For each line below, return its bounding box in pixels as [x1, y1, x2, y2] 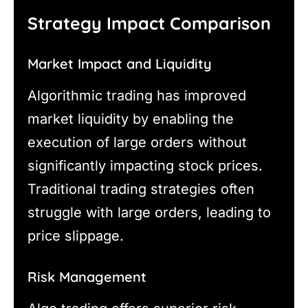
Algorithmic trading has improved [27, 87, 246, 104]
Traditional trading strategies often [27, 180, 254, 197]
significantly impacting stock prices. [27, 157, 263, 174]
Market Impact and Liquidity [27, 54, 212, 72]
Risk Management [27, 267, 146, 285]
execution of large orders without [27, 133, 247, 151]
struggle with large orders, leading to [27, 203, 271, 221]
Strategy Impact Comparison [27, 12, 271, 34]
